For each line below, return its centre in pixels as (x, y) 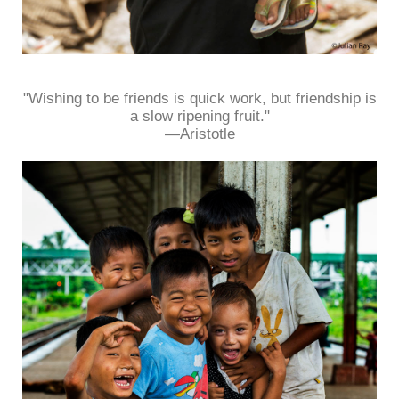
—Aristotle (199, 134)
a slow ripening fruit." (199, 117)
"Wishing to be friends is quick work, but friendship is (199, 99)
